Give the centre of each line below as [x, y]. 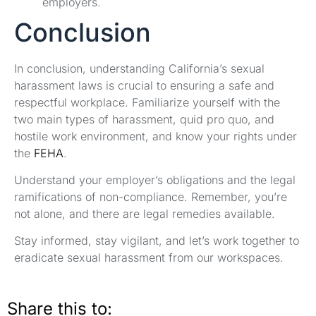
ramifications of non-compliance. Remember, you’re [151, 197]
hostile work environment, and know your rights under [156, 136]
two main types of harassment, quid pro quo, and [144, 119]
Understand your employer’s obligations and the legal [155, 180]
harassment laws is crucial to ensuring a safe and [144, 85]
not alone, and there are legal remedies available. [145, 214]
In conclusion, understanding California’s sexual [139, 68]
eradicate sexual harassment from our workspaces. [149, 258]
